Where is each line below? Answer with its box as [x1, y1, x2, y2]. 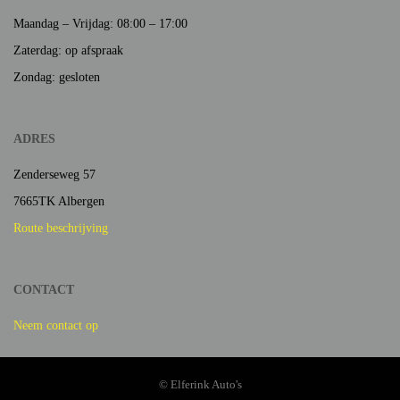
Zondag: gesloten [13, 71, 100, 84]
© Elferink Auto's [158, 378, 242, 391]
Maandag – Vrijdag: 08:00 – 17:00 [13, 17, 187, 30]
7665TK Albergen [13, 195, 104, 208]
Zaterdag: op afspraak [13, 44, 123, 57]
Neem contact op [13, 319, 98, 332]
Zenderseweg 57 [13, 168, 96, 181]
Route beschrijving [13, 221, 108, 235]
